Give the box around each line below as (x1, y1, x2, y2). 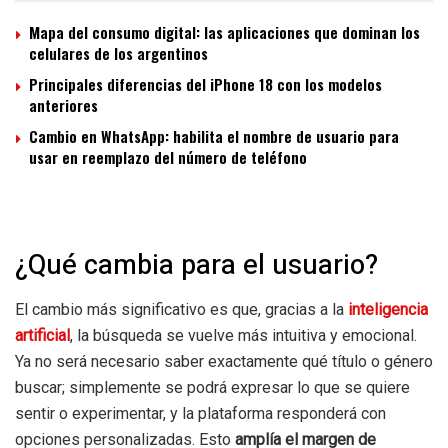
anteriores (29, 94, 98, 117)
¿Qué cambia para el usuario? (15, 244, 378, 285)
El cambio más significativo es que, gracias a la (15, 299, 348, 319)
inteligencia (348, 299, 428, 319)
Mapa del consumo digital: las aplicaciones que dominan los (29, 21, 420, 44)
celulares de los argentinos (29, 42, 208, 65)
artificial (15, 325, 70, 345)
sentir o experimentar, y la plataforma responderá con (15, 403, 386, 423)
